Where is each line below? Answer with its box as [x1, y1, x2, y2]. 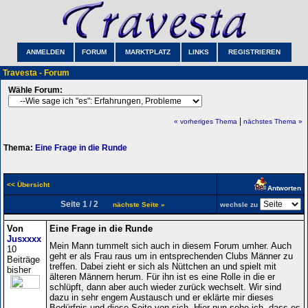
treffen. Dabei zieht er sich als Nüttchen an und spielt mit [49, 261, 276, 272]
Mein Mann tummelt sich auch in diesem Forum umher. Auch [49, 240, 291, 251]
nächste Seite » [112, 200, 165, 208]
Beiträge [7, 254, 40, 265]
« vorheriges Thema [174, 118, 237, 125]
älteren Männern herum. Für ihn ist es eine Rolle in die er [49, 271, 275, 282]
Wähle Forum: [8, 85, 63, 95]
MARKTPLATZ [124, 48, 170, 56]
